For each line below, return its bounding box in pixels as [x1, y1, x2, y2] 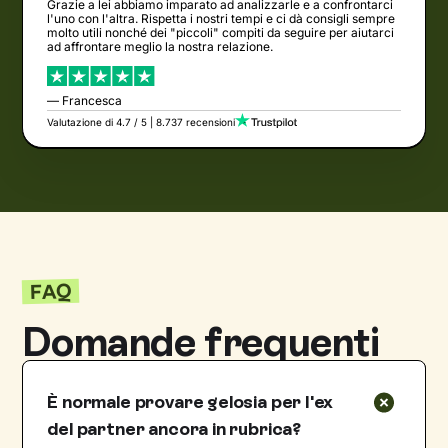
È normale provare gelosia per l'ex [47, 390, 334, 413]
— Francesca [47, 92, 123, 108]
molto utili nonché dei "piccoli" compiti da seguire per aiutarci [47, 24, 395, 40]
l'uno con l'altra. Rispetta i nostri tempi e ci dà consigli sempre [47, 10, 396, 26]
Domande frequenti [22, 317, 380, 366]
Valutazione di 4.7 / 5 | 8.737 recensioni [47, 115, 236, 128]
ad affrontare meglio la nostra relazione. [47, 38, 274, 54]
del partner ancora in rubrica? [47, 417, 301, 440]
